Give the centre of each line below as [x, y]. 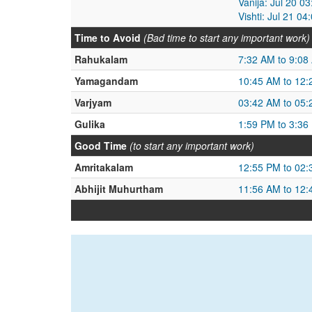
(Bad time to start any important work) [227, 38]
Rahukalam [101, 59]
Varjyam [93, 102]
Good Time [101, 146]
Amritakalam [104, 167]
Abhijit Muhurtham [119, 189]
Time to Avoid [108, 38]
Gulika [90, 124]
